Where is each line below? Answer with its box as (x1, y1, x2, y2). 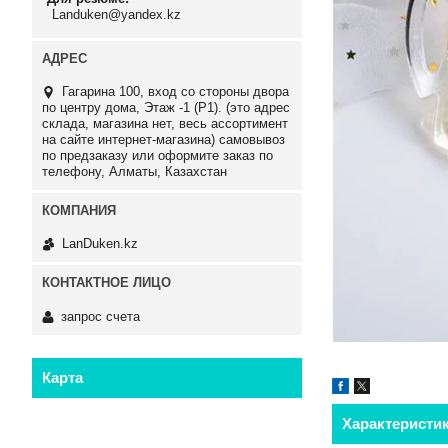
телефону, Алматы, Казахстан (42, 163, 227, 179)
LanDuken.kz (62, 236, 138, 252)
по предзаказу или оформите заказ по (42, 147, 273, 163)
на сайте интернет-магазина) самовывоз (42, 131, 285, 147)
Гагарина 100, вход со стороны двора (62, 83, 289, 99)
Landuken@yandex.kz (52, 6, 181, 22)
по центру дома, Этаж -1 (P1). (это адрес (42, 99, 290, 115)
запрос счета (61, 308, 140, 324)
